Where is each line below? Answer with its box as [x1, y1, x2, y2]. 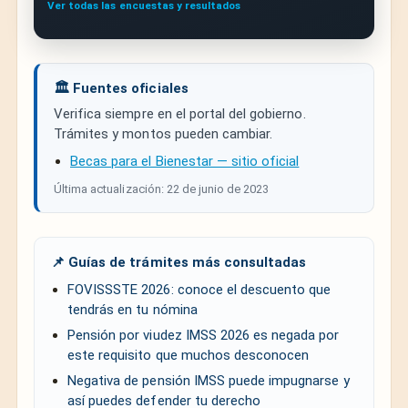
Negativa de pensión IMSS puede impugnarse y [67, 372, 350, 389]
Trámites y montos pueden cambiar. [54, 125, 273, 142]
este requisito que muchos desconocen [67, 346, 310, 363]
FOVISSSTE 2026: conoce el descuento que [67, 280, 331, 298]
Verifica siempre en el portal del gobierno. [54, 105, 306, 122]
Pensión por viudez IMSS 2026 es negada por [67, 326, 340, 343]
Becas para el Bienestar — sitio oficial [70, 152, 300, 169]
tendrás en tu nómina [67, 301, 198, 318]
